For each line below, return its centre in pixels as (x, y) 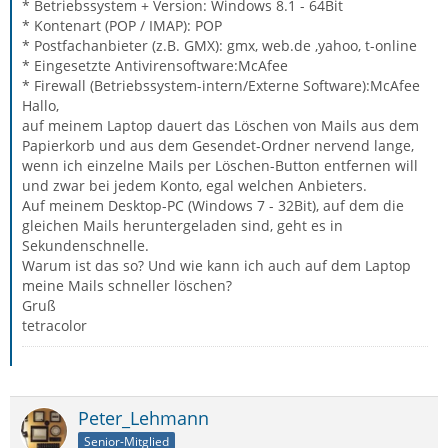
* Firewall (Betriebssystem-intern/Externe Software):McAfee (221, 85)
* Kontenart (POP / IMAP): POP (122, 25)
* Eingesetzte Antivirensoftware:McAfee (155, 65)
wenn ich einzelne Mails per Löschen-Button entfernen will (220, 165)
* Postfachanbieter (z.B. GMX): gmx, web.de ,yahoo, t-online (219, 45)
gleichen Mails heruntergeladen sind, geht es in (182, 225)
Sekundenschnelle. (85, 245)
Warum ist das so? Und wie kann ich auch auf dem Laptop (216, 265)
